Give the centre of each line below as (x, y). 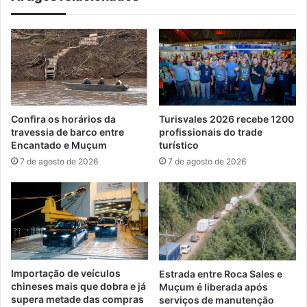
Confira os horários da (63, 119)
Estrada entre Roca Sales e (221, 273)
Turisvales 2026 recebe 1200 (226, 119)
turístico (179, 145)
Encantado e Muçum (59, 145)
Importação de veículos (66, 273)
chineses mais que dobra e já (78, 286)
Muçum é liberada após (213, 286)
